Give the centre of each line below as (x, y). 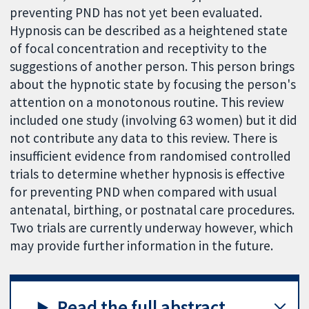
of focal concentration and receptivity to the (139, 49)
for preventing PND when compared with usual (143, 192)
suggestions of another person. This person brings (152, 67)
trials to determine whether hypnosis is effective (148, 174)
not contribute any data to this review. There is (144, 138)
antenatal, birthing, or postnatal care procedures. (152, 210)
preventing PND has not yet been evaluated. (136, 13)
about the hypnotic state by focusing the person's (153, 84)
